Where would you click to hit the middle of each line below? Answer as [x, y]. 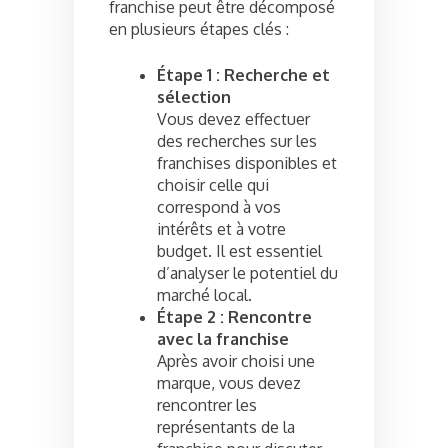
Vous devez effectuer [233, 118]
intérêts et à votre [221, 228]
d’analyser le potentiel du [247, 272]
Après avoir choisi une [236, 360]
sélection [194, 96]
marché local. [204, 294]
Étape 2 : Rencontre [234, 316]
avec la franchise [223, 338]
